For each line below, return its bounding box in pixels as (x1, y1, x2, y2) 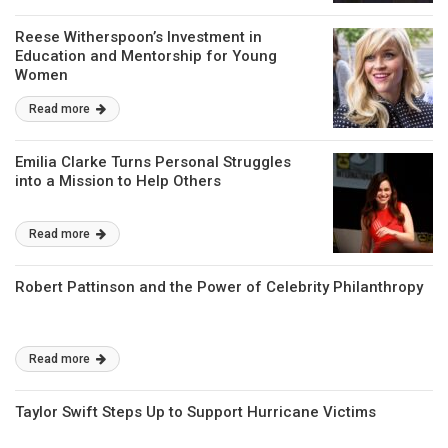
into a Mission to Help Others (15, 172, 221, 191)
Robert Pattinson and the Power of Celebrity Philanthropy (15, 278, 423, 297)
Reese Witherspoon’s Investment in (15, 28, 262, 47)
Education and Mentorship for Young (15, 47, 277, 66)
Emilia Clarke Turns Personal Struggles (15, 153, 291, 172)
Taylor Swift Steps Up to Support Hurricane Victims (15, 403, 376, 422)
